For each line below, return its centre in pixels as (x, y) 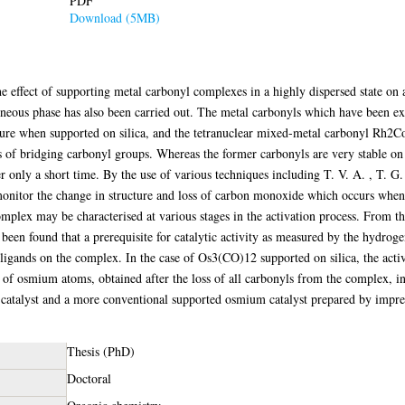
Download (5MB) (114, 17)
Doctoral (89, 378)
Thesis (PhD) (100, 351)
